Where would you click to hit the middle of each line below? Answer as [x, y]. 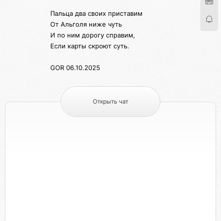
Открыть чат [110, 102]
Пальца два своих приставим [96, 14]
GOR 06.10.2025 [75, 68]
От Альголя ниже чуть [86, 24]
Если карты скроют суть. [90, 46]
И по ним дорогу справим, [93, 35]
